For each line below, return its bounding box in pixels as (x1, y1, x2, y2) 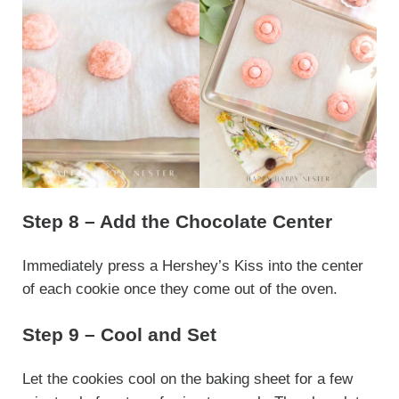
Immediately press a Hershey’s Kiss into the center (21, 257, 363, 275)
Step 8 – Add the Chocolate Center (21, 211, 332, 232)
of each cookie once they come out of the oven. (21, 281, 338, 298)
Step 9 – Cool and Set (21, 324, 216, 346)
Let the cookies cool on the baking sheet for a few (21, 370, 353, 388)
